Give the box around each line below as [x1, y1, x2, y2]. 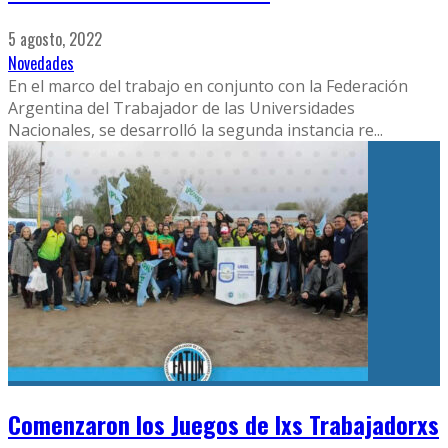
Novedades [8, 51, 74, 75]
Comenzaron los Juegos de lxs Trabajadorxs [8, 405, 439, 442]
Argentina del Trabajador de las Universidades [8, 97, 355, 119]
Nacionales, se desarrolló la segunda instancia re [8, 119, 374, 141]
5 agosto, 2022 [8, 27, 102, 51]
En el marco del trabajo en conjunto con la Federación [8, 75, 408, 97]
